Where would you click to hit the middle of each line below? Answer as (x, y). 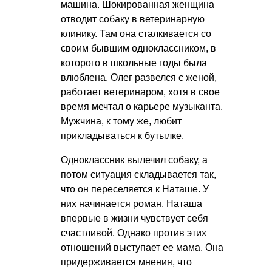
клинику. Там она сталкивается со (136, 34)
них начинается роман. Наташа (131, 204)
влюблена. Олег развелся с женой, (139, 78)
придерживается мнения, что (126, 262)
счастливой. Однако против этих (134, 233)
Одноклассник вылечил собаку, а (134, 160)
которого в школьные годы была (134, 63)
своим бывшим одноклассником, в (138, 49)
